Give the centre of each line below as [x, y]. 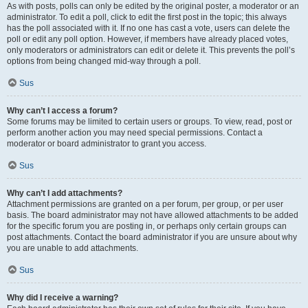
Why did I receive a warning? [63, 298]
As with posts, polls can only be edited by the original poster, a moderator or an [153, 6]
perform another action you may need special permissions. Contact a [135, 133]
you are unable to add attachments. [73, 248]
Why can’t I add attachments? [65, 193]
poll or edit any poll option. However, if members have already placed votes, [147, 39]
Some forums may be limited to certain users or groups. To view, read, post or [150, 122]
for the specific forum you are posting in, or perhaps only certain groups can [147, 226]
